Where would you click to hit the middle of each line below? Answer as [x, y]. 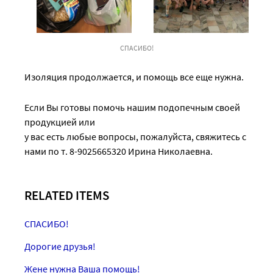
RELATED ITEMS [67, 195]
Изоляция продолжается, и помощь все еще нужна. [134, 76]
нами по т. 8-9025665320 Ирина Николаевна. [119, 151]
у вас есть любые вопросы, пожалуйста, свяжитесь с [135, 136]
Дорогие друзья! [60, 246]
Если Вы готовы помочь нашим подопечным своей [132, 107]
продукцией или [60, 122]
